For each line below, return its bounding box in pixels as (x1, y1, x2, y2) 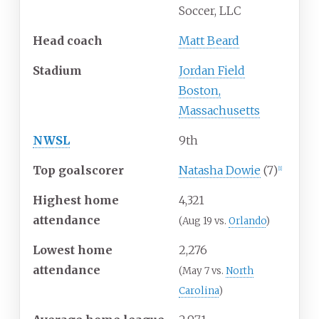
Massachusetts (179, 103, 260, 118)
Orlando (229, 215, 266, 228)
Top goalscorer (33, 163, 124, 178)
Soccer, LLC (179, 4, 241, 19)
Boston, (179, 83, 221, 98)
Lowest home (33, 243, 113, 258)
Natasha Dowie (179, 163, 261, 178)
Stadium (33, 63, 82, 78)
